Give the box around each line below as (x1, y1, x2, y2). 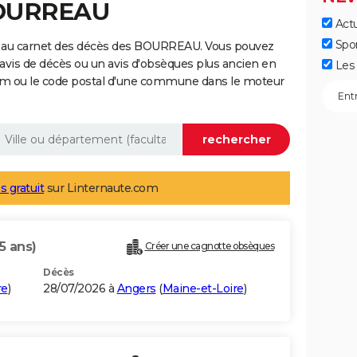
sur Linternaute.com (44, 181, 158, 196)
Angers (116, 281, 156, 296)
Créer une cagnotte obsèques (144, 240, 274, 253)
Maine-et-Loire (162, 281, 244, 296)
